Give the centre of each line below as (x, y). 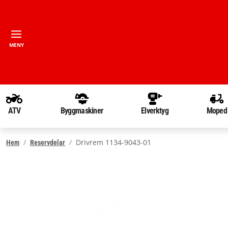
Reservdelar (48, 142)
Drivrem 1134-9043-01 (113, 142)
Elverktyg (155, 111)
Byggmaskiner (82, 111)
